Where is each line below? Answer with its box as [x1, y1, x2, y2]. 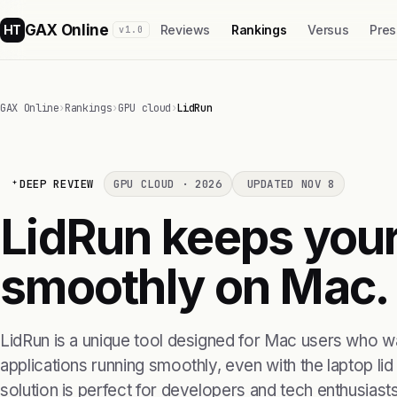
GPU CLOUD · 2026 [113, 176, 222, 191]
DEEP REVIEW [19, 176, 95, 191]
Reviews [160, 22, 211, 37]
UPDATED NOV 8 [246, 176, 335, 191]
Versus [307, 22, 349, 37]
